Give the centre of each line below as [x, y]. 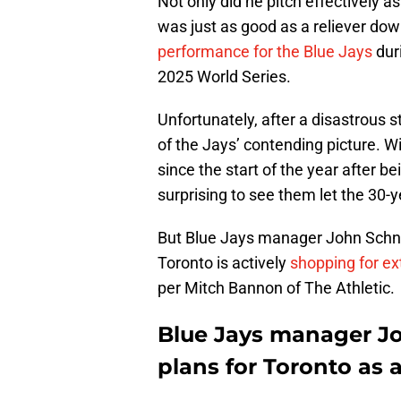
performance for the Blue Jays [265, 52]
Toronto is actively [224, 263]
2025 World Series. [224, 77]
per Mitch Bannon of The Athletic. [276, 288]
